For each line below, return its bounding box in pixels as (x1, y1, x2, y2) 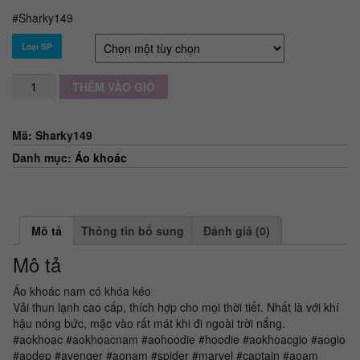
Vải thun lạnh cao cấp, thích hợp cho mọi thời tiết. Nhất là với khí (13, 298, 339, 315)
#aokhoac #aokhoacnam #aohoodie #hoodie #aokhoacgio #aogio (13, 330, 346, 347)
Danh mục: (12, 149, 75, 166)
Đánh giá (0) (203, 222, 270, 239)
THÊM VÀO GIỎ (72, 78, 156, 95)
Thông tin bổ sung (81, 222, 184, 239)
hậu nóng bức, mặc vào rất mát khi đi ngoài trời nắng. (13, 314, 285, 331)
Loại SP (22, 39, 52, 52)
